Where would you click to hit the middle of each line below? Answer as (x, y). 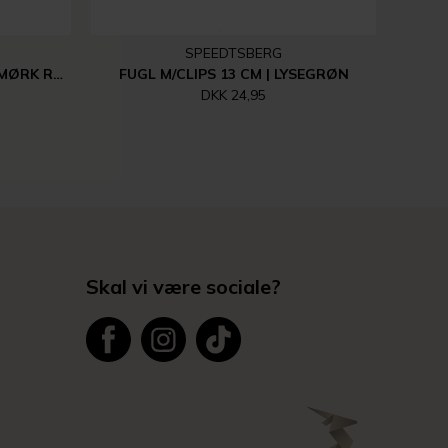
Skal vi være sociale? (183, 286)
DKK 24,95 (233, 95)
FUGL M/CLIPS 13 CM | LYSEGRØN (233, 74)
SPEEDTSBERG (233, 53)
